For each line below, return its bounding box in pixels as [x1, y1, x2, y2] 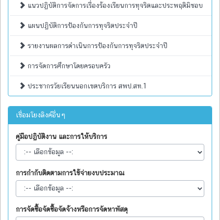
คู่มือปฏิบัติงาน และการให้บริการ [16, 132, 107, 140]
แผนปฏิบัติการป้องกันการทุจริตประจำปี [26, 21, 137, 29]
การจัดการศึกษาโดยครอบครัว [26, 61, 110, 70]
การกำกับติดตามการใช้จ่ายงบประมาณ [16, 168, 125, 177]
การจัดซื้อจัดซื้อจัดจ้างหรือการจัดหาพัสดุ [16, 205, 128, 213]
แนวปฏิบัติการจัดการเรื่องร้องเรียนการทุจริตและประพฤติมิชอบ [26, 1, 203, 9]
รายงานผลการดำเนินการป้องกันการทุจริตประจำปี [26, 41, 167, 50]
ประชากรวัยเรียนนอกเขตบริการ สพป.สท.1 [26, 82, 147, 90]
